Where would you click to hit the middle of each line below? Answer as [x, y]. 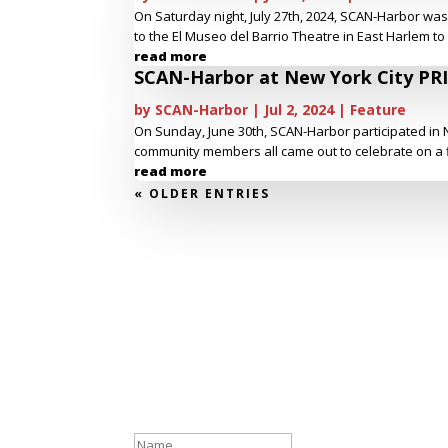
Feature [378, 110]
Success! [179, 410]
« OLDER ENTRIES [202, 194]
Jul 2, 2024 [299, 110]
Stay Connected [217, 377]
